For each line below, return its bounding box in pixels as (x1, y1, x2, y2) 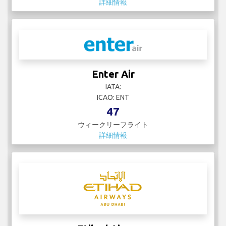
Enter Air (91, 68, 135, 80)
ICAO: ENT (97, 93, 129, 102)
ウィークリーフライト (78, 121, 148, 129)
